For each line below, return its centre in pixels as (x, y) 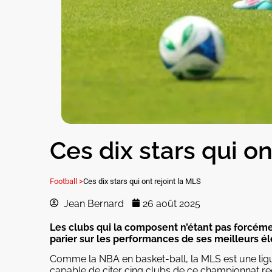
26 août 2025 (172, 204)
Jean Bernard (94, 204)
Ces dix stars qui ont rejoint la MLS (142, 181)
